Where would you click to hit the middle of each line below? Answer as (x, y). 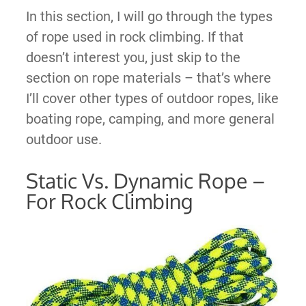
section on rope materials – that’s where (148, 78)
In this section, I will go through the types (149, 16)
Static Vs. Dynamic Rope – (145, 180)
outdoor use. (64, 139)
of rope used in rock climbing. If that (135, 37)
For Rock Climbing (109, 200)
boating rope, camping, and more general (150, 119)
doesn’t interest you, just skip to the (133, 57)
